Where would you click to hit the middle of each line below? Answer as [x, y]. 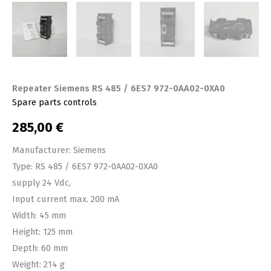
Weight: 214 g [38, 264]
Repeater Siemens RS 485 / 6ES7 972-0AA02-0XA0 [119, 88]
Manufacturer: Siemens [59, 150]
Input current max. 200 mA [66, 199]
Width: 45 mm [39, 215]
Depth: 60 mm [40, 248]
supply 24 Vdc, [41, 182]
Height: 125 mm [42, 231]
